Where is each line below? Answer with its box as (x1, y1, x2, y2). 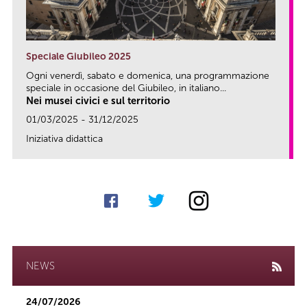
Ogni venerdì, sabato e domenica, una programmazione (26, 69, 269, 82)
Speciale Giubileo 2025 (26, 50, 131, 62)
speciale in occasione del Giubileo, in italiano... (26, 82, 226, 94)
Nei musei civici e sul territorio (26, 94, 170, 107)
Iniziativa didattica (26, 132, 103, 145)
